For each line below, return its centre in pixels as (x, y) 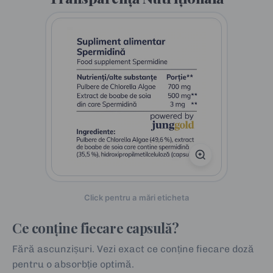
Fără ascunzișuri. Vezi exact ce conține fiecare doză (133, 249)
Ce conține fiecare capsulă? (96, 228)
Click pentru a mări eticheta (136, 197)
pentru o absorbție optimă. (73, 264)
